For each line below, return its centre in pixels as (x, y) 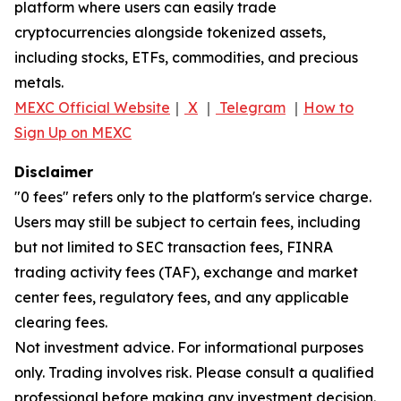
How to (328, 107)
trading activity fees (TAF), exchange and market (186, 272)
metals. (39, 82)
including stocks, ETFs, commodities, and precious (186, 57)
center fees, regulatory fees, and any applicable (182, 297)
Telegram (252, 107)
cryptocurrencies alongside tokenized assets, (170, 32)
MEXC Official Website (92, 107)
